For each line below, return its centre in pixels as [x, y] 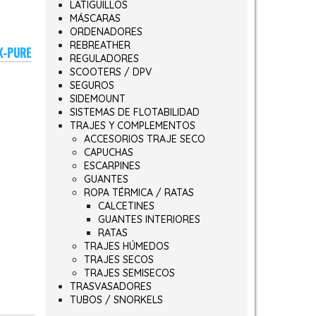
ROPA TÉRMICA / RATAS [139, 193]
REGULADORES [104, 59]
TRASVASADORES [110, 286]
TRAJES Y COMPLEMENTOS [132, 126]
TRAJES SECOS [119, 260]
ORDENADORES [106, 32]
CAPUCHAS [108, 152]
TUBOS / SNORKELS [116, 300]
